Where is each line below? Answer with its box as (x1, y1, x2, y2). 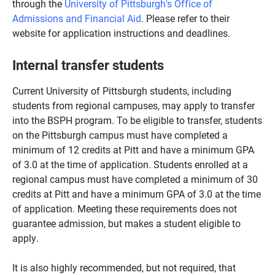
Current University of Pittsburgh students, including (12, 83, 231, 97)
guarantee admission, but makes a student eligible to (12, 216, 241, 230)
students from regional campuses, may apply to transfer (12, 98, 255, 112)
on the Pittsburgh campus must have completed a (12, 128, 228, 141)
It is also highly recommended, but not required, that (12, 260, 236, 274)
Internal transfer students (12, 56, 164, 74)
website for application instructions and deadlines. (12, 26, 233, 39)
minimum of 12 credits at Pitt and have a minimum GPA (12, 142, 254, 156)
